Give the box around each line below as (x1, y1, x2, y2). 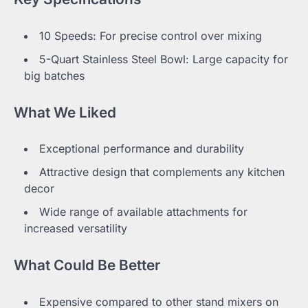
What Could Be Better (14, 256, 160, 274)
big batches (24, 68, 85, 82)
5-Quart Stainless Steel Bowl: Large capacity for (39, 52, 288, 66)
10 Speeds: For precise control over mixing (39, 28, 262, 43)
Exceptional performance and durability (39, 142, 244, 156)
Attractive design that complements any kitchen (39, 165, 285, 179)
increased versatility (24, 221, 127, 236)
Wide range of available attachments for (39, 205, 247, 219)
